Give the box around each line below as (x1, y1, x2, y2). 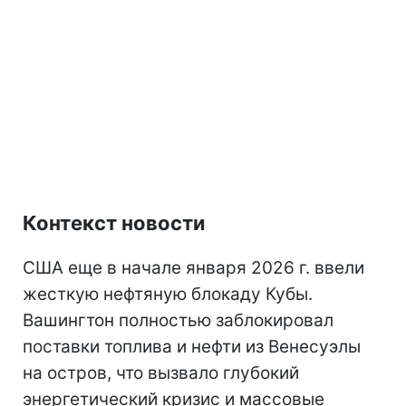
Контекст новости (23, 210, 205, 235)
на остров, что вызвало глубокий (23, 362, 299, 383)
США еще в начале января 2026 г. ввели (23, 256, 364, 278)
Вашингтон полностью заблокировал (23, 309, 333, 331)
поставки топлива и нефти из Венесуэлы (23, 335, 361, 357)
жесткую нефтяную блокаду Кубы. (23, 283, 313, 304)
